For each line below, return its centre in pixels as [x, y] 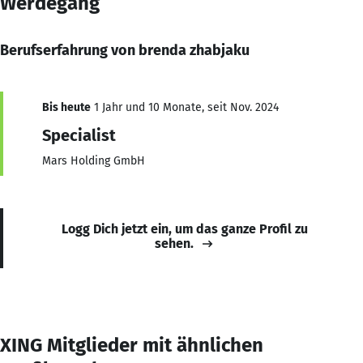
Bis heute [66, 107]
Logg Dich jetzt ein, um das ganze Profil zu [185, 228]
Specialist [79, 135]
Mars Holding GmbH [94, 160]
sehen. [174, 243]
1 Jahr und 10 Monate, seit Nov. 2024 [185, 107]
